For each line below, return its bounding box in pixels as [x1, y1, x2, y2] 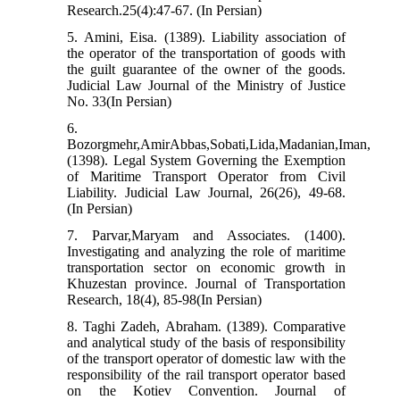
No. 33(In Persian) [67, 93, 172, 109]
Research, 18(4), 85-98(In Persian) [67, 291, 262, 307]
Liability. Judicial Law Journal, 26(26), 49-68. [67, 184, 346, 200]
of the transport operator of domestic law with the [67, 350, 346, 366]
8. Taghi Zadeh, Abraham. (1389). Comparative [67, 318, 346, 334]
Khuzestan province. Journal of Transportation [67, 275, 346, 291]
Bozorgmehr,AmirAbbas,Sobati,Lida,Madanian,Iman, [67, 136, 371, 152]
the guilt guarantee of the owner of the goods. [67, 61, 346, 77]
